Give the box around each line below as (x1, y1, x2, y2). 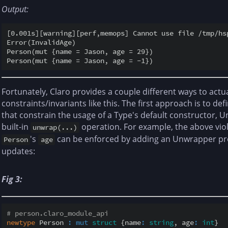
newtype (7, 217, 35, 227)
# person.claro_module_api (7, 208, 108, 218)
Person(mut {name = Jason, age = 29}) (7, 47, 153, 56)
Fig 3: (2, 174, 22, 185)
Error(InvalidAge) (7, 38, 76, 47)
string (149, 217, 174, 227)
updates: (2, 146, 35, 157)
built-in (2, 121, 31, 133)
